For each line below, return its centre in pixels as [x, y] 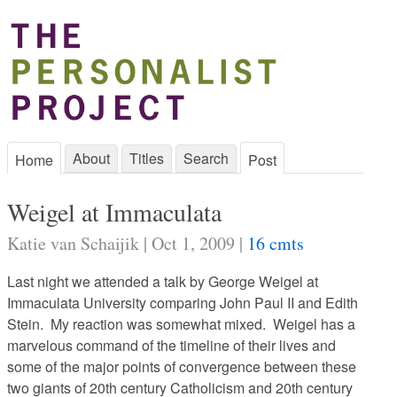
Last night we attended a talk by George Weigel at [163, 281]
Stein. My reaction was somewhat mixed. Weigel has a [181, 324]
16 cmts [276, 243]
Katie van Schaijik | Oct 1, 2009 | [127, 243]
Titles [147, 158]
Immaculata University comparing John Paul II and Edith [183, 303]
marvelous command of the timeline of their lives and [171, 345]
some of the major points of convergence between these [182, 366]
